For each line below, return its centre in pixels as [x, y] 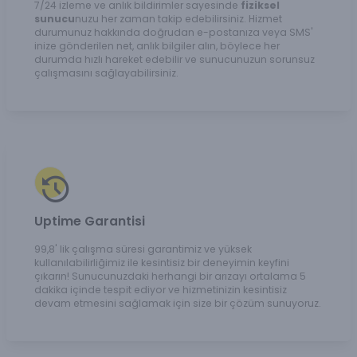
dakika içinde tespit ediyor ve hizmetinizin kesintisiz [161, 290]
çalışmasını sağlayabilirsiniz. [106, 73]
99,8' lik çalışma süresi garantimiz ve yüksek [143, 249]
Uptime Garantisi [90, 222]
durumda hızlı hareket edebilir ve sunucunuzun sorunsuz [175, 59]
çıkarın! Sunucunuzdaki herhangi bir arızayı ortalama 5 [170, 277]
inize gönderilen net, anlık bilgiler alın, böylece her [157, 45]
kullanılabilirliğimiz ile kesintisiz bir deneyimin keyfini [162, 263]
